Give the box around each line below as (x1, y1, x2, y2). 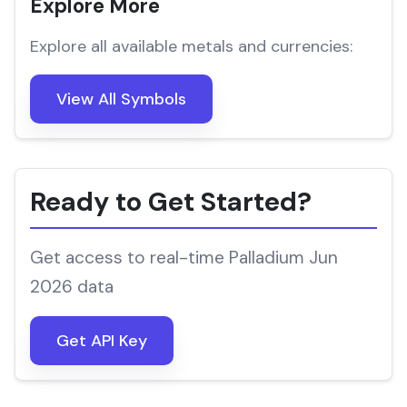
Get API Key (56, 330, 147, 352)
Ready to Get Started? (30, 184, 312, 219)
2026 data (30, 275, 114, 298)
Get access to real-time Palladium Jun (30, 246, 338, 269)
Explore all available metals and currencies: (30, 35, 352, 57)
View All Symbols (56, 88, 186, 110)
